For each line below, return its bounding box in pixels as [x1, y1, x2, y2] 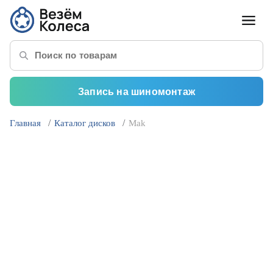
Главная [10, 118, 41, 128]
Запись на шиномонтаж [78, 86, 195, 97]
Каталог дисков [54, 118, 115, 128]
